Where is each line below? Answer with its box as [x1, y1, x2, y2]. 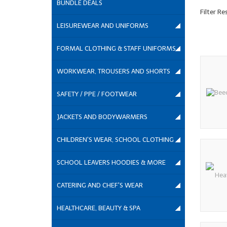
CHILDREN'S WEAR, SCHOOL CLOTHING [57, 136, 174, 144]
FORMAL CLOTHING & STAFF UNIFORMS [57, 45, 176, 53]
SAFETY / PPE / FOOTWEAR [57, 90, 137, 98]
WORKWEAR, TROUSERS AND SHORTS [57, 67, 170, 75]
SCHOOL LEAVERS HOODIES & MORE [57, 159, 166, 167]
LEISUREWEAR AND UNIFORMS [57, 22, 148, 30]
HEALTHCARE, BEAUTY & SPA [57, 204, 140, 212]
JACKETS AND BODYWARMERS [57, 113, 147, 121]
